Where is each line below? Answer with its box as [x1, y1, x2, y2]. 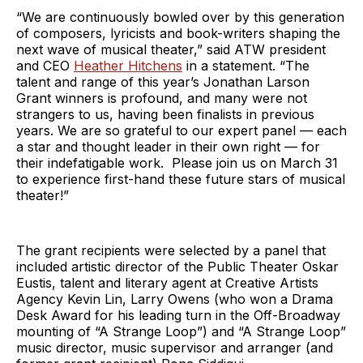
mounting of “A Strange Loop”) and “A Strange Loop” [16, 322, 346, 340]
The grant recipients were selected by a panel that [16, 241, 326, 258]
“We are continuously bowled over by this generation [16, 8, 344, 25]
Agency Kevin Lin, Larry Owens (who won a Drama [16, 290, 333, 307]
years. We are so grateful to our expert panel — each [16, 122, 347, 139]
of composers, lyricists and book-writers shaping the [16, 24, 340, 41]
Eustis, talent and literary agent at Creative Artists [16, 274, 318, 291]
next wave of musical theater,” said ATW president [16, 41, 326, 58]
